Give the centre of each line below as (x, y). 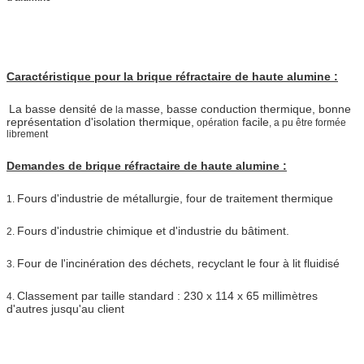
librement (27, 134)
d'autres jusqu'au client (65, 308)
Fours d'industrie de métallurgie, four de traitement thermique (175, 198)
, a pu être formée (308, 122)
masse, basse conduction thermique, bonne (238, 108)
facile (256, 121)
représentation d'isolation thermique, (100, 121)
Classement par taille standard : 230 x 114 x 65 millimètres (167, 295)
